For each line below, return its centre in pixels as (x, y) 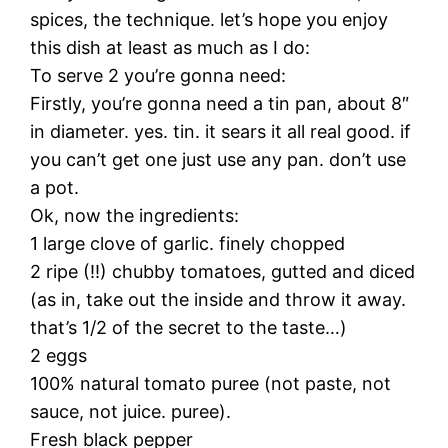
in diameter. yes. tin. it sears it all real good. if (221, 131)
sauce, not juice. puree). (131, 411)
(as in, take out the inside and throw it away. (218, 299)
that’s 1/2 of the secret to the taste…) (189, 327)
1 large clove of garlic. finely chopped (188, 243)
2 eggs (59, 355)
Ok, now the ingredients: (135, 215)
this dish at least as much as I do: (170, 47)
